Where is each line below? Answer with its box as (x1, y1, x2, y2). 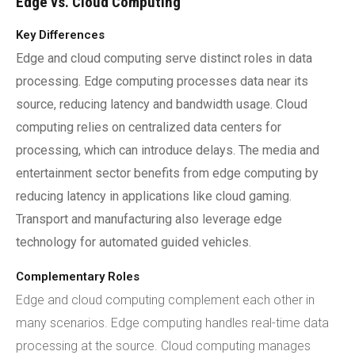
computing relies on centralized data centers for (16, 120, 281, 135)
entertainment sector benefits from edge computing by (16, 166, 319, 181)
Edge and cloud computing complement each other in (16, 292, 315, 307)
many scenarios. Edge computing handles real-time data (16, 315, 329, 330)
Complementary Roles (16, 269, 139, 284)
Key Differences (16, 28, 105, 42)
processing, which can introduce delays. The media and (16, 143, 319, 158)
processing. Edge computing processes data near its (16, 74, 308, 89)
